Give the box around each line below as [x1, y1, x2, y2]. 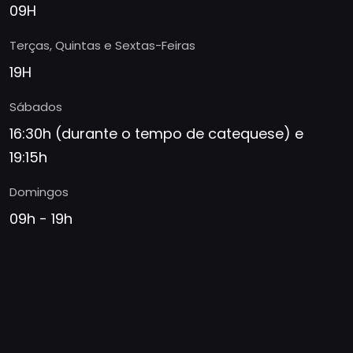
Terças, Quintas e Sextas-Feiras [9, 37, 195, 54]
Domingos [9, 184, 69, 200]
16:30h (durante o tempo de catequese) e [9, 124, 303, 143]
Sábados [9, 98, 62, 115]
